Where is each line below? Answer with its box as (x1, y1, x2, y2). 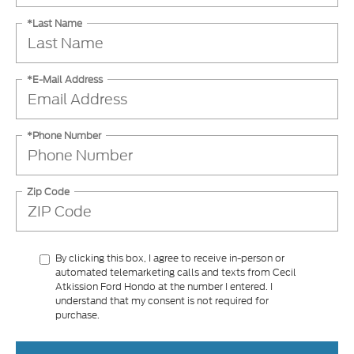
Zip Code (27, 184, 70, 198)
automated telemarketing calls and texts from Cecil (55, 265, 296, 280)
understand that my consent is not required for (55, 294, 269, 308)
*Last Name (27, 16, 82, 30)
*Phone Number (27, 128, 101, 142)
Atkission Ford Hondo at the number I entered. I (55, 280, 273, 294)
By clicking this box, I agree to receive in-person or (55, 251, 284, 265)
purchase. (55, 308, 100, 322)
